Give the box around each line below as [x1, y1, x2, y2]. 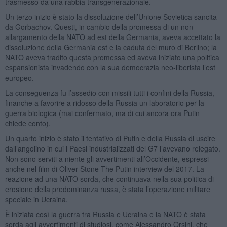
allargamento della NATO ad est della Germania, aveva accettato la [5, 31, 220, 42]
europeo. [5, 72, 34, 83]
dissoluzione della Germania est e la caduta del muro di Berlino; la [5, 42, 217, 52]
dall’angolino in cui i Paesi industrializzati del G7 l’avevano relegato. [5, 143, 220, 154]
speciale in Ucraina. [5, 194, 68, 204]
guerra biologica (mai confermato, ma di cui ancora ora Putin [5, 107, 200, 118]
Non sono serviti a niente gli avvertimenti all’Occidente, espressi [5, 153, 209, 164]
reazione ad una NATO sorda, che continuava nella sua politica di [5, 173, 214, 184]
